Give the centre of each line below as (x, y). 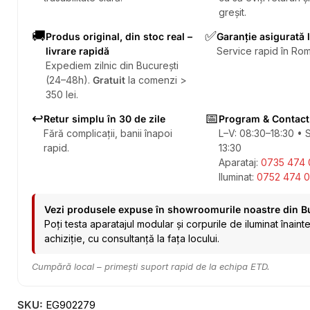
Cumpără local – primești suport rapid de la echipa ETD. (151, 266)
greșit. (232, 12)
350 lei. (62, 94)
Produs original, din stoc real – (119, 36)
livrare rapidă (77, 51)
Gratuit (109, 80)
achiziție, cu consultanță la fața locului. (132, 238)
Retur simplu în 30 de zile (104, 119)
